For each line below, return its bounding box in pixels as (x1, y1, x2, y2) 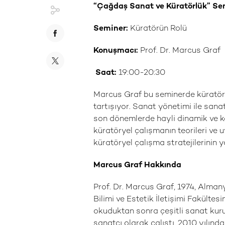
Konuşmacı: (93, 47, 138, 55)
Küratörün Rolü (128, 25, 187, 33)
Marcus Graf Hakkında (93, 161, 181, 170)
